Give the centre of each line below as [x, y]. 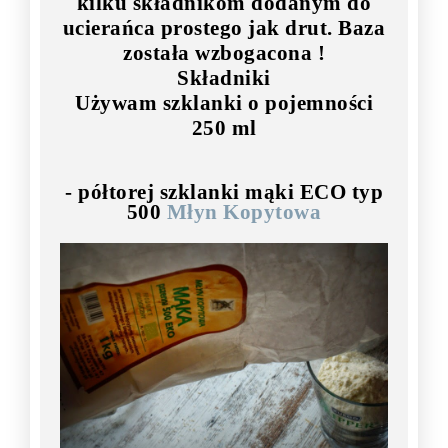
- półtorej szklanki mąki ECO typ [224, 192]
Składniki [224, 78]
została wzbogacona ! [224, 53]
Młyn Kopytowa [244, 212]
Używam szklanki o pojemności [224, 103]
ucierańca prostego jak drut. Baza [224, 28]
